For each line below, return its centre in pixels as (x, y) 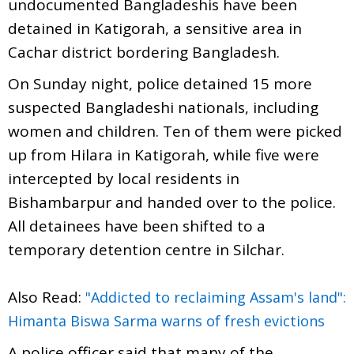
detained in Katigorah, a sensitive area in (155, 28)
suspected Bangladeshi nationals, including (163, 107)
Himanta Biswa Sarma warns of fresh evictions (166, 320)
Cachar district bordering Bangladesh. (144, 52)
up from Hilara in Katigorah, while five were (164, 154)
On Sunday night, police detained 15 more (160, 83)
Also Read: (47, 297)
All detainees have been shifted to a (137, 226)
